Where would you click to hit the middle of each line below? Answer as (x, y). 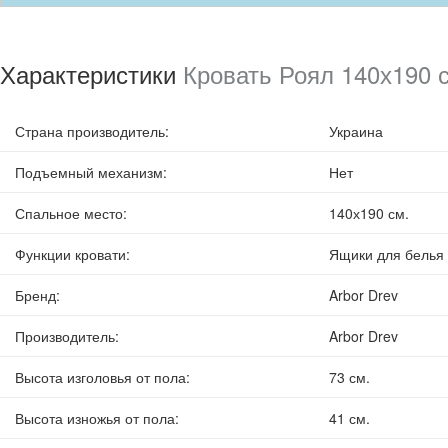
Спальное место (69, 213)
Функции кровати (70, 254)
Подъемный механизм (89, 172)
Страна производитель (90, 131)
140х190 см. (368, 213)
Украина (355, 131)
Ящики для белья (386, 254)
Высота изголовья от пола (100, 377)
